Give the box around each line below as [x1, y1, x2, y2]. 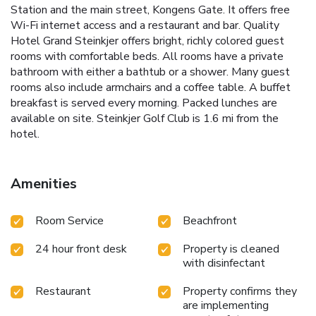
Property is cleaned [183, 241, 279, 257]
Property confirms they [183, 283, 297, 299]
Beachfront [183, 212, 237, 229]
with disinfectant [183, 255, 265, 271]
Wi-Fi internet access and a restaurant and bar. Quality [11, 17, 279, 33]
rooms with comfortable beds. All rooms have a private [11, 48, 284, 64]
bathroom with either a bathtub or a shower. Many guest [11, 63, 290, 80]
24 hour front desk [35, 241, 127, 257]
